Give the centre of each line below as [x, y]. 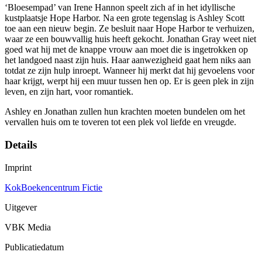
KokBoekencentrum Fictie [54, 187]
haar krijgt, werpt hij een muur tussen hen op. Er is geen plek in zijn [129, 81]
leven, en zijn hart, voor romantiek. [69, 92]
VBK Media [28, 227]
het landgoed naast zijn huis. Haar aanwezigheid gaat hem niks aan [128, 60]
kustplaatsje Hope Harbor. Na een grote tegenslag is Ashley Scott [125, 18]
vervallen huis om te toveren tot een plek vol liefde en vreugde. [120, 122]
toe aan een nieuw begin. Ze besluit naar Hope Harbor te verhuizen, [130, 29]
